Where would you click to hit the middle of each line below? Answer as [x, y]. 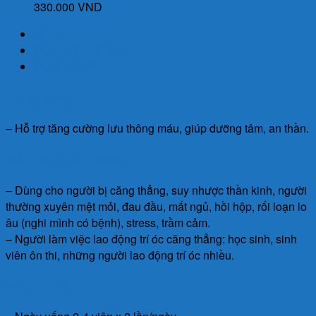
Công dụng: [42, 97]
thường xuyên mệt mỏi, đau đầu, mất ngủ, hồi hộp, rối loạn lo [156, 206]
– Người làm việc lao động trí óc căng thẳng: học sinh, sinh [151, 238]
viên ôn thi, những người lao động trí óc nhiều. [120, 255]
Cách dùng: [41, 286]
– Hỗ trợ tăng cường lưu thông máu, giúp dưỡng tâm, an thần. [157, 128]
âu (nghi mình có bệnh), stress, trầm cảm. [108, 222]
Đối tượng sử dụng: [66, 159]
